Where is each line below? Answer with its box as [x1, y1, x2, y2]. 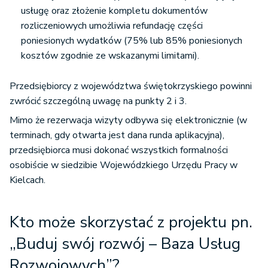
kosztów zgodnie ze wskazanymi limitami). [21, 49, 199, 62]
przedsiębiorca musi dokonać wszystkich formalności [10, 144, 228, 157]
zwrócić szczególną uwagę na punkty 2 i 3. [10, 95, 187, 108]
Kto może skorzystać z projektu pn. [10, 212, 252, 233]
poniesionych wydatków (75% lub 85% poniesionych [21, 34, 242, 47]
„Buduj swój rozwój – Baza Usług [10, 233, 240, 254]
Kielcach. [10, 173, 48, 187]
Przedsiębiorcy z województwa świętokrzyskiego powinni [10, 80, 252, 93]
